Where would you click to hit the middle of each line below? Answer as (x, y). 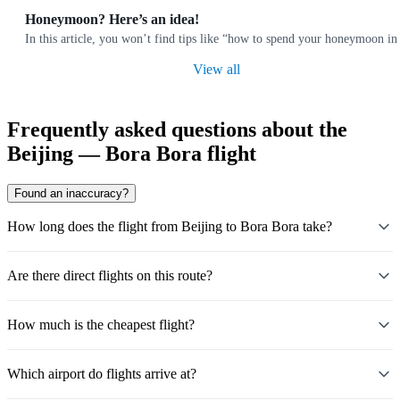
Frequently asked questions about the (177, 130)
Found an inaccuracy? (71, 194)
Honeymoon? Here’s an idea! (112, 20)
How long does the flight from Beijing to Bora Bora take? (170, 227)
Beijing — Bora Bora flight (132, 154)
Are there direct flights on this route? (110, 276)
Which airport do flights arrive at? (102, 374)
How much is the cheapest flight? (101, 325)
